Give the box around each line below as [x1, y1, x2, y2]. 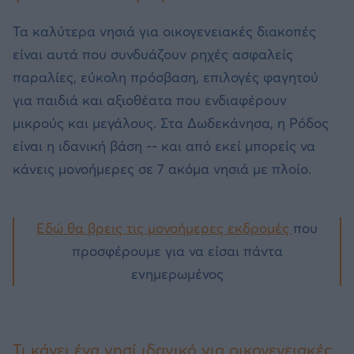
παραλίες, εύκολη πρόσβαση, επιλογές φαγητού [13, 68, 318, 86]
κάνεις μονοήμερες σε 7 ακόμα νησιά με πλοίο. [13, 160, 311, 178]
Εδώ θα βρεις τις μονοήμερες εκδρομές [36, 220, 293, 238]
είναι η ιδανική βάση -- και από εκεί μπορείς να [13, 137, 315, 155]
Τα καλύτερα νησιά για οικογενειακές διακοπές [13, 22, 316, 40]
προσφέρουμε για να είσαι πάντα [71, 243, 283, 261]
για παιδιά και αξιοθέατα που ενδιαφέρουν [13, 91, 287, 109]
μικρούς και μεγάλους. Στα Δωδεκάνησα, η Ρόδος [13, 114, 329, 132]
